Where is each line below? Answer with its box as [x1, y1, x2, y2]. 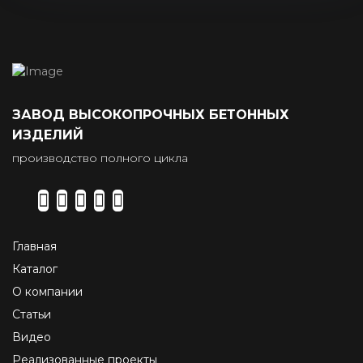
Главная [12, 239, 57, 254]
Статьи [12, 307, 51, 322]
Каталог [12, 262, 58, 277]
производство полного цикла [12, 151, 188, 166]
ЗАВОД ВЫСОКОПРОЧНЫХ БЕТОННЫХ [12, 107, 289, 123]
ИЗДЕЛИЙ [12, 127, 83, 143]
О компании [12, 284, 83, 300]
